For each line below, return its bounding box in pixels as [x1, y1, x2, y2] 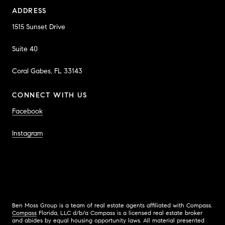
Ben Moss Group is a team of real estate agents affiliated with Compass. [12, 201, 212, 209]
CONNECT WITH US [12, 90, 87, 99]
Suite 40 [12, 44, 38, 53]
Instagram [12, 129, 43, 138]
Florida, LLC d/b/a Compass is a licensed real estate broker [37, 208, 202, 216]
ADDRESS [12, 6, 47, 15]
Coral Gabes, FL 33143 [12, 66, 82, 75]
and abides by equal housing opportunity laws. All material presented [12, 216, 204, 224]
